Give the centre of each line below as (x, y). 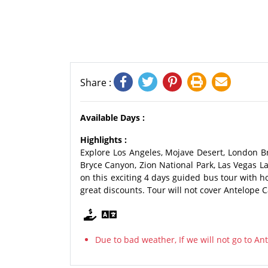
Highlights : (103, 140)
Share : (97, 83)
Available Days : (112, 118)
